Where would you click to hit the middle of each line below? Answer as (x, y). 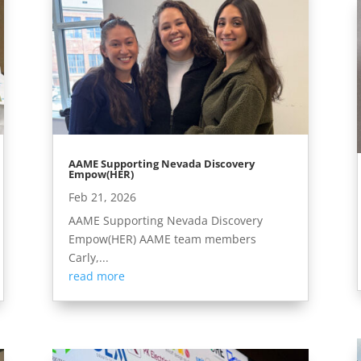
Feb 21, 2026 (102, 197)
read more (96, 276)
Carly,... (88, 257)
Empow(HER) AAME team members (162, 239)
